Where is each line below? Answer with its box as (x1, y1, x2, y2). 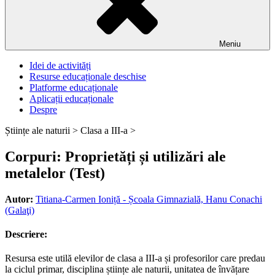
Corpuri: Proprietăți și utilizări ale (5, 148, 226, 165)
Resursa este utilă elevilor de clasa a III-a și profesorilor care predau (5, 253, 265, 264)
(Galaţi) (5, 204, 34, 215)
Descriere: (5, 229, 47, 240)
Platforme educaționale (29, 82, 118, 93)
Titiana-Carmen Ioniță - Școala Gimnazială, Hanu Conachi (36, 193, 262, 204)
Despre (29, 104, 57, 115)
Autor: (5, 193, 33, 204)
